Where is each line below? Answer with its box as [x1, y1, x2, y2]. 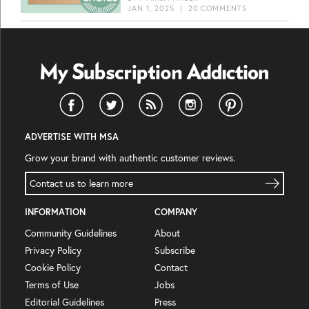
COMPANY [154, 206, 197, 219]
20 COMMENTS [188, 3, 247, 14]
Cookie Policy [25, 261, 81, 275]
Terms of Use [25, 279, 79, 292]
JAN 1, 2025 [128, 3, 175, 14]
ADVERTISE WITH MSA [25, 131, 119, 143]
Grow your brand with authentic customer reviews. [25, 152, 235, 165]
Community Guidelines [25, 227, 117, 240]
